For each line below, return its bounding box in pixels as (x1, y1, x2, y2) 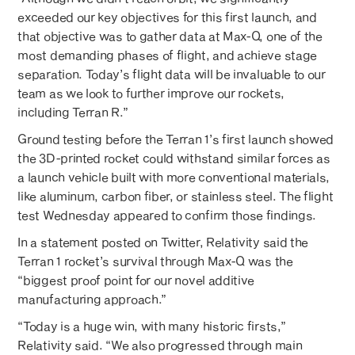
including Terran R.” (17, 105, 128, 120)
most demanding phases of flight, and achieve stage (17, 48, 317, 63)
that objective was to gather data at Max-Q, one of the (17, 29, 323, 44)
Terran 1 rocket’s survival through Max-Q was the (17, 254, 293, 269)
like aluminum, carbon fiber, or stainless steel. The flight (17, 189, 334, 204)
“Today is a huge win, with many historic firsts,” (17, 319, 286, 334)
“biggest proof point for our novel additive (17, 273, 255, 288)
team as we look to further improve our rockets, (17, 86, 284, 101)
